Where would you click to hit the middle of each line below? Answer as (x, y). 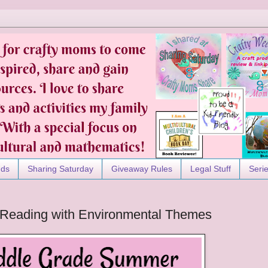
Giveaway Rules (142, 169)
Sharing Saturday (60, 169)
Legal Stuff (211, 169)
